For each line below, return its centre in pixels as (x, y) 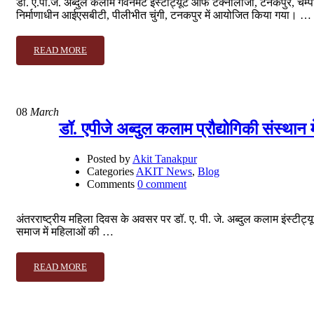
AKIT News (164, 171)
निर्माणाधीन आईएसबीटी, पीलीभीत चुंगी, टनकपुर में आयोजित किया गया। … (164, 15)
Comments (111, 184)
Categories (110, 171)
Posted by (109, 158)
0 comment (162, 184)
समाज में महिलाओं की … (65, 231)
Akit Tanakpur (165, 158)
